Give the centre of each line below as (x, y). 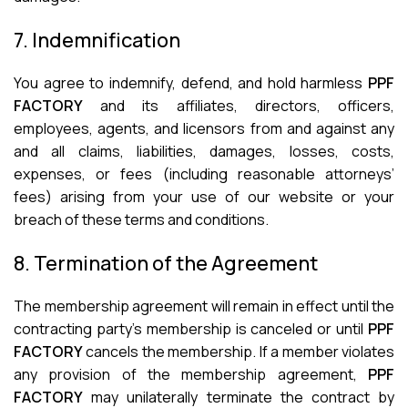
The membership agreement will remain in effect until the (204, 306)
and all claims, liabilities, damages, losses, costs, (204, 151)
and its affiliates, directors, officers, (239, 106)
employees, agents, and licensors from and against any (204, 128)
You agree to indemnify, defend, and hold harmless (191, 83)
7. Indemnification (97, 40)
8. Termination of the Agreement (166, 263)
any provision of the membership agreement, (191, 374)
